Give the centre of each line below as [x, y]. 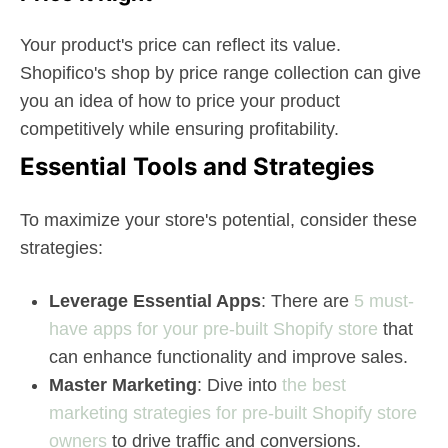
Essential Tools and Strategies [197, 166]
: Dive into [239, 385]
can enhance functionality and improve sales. [228, 357]
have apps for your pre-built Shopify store [213, 329]
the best [314, 385]
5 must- [384, 301]
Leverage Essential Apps [155, 301]
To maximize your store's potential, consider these [218, 220]
